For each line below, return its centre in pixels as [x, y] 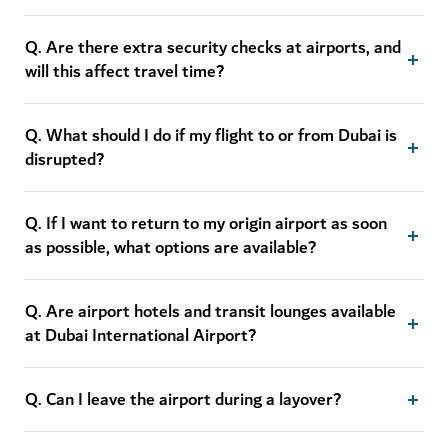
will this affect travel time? [124, 72]
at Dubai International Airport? [140, 336]
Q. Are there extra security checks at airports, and [213, 48]
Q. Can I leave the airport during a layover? [183, 400]
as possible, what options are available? [170, 248]
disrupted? [64, 160]
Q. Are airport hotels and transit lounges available [210, 312]
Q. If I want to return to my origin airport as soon [206, 224]
